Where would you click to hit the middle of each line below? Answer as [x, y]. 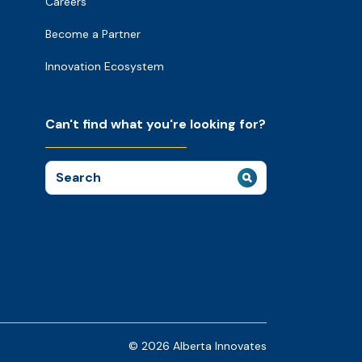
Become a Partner [93, 34]
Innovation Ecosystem [104, 66]
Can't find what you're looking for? [155, 124]
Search [67, 170]
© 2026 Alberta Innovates [198, 346]
